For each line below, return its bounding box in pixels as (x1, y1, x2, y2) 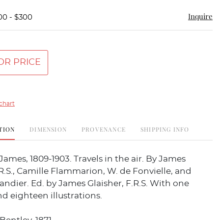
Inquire (188, 11, 213, 21)
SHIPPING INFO (140, 125, 190, 133)
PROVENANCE (82, 125, 126, 133)
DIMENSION (29, 125, 67, 133)
